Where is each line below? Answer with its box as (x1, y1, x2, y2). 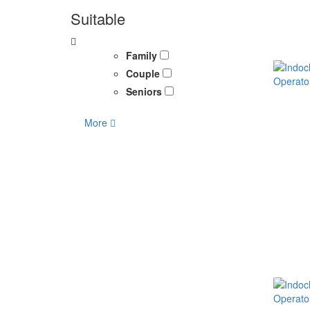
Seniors (126, 84, 165, 98)
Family (126, 48, 160, 62)
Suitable (71, 7, 125, 29)
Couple (126, 66, 163, 80)
